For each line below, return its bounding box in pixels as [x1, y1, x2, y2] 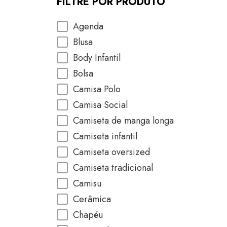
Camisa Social [73, 98, 128, 111]
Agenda [73, 20, 103, 33]
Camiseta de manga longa [73, 114, 174, 127]
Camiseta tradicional [73, 161, 153, 174]
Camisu [73, 177, 101, 190]
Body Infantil [73, 51, 121, 64]
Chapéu [73, 208, 103, 221]
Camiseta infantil [73, 130, 137, 143]
